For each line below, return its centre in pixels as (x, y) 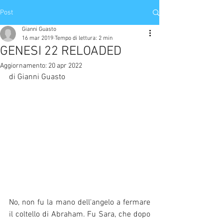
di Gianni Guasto (37, 77)
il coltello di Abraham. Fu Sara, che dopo (80, 215)
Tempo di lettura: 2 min (84, 38)
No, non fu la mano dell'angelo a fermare (80, 203)
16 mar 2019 (38, 38)
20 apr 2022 (65, 66)
